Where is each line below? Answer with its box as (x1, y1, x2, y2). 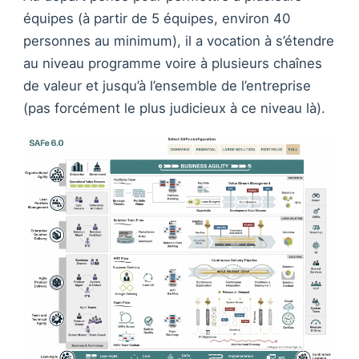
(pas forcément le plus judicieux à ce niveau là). (23, 99, 325, 116)
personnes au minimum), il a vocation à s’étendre (23, 32, 334, 49)
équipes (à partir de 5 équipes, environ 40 (23, 10, 290, 26)
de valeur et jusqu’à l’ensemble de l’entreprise (23, 77, 311, 94)
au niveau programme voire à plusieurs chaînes (23, 54, 322, 71)
